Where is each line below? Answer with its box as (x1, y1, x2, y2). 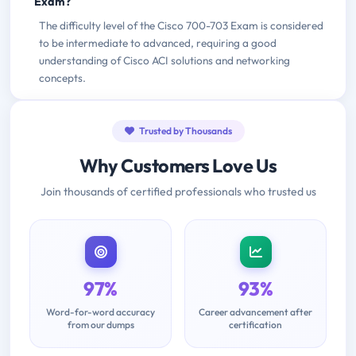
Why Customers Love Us (79, 154, 277, 178)
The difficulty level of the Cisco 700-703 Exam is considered (39, 18, 323, 33)
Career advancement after (199, 306, 312, 319)
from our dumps (67, 319, 134, 331)
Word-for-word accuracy (46, 306, 155, 319)
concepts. (39, 71, 86, 86)
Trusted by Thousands (137, 125, 232, 137)
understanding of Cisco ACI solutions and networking (39, 53, 290, 68)
